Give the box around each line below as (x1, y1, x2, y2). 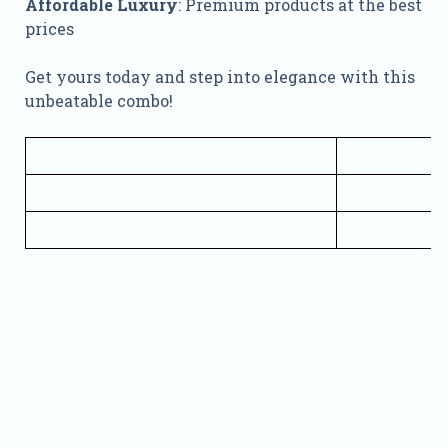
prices (24, 18, 74, 40)
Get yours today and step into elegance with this (24, 66, 415, 88)
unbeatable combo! (24, 90, 173, 112)
